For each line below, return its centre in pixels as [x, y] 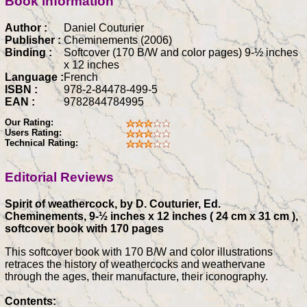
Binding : [28, 52]
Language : [34, 77]
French [81, 77]
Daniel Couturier [104, 27]
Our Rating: [29, 123]
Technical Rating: [41, 143]
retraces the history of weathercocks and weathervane [135, 265]
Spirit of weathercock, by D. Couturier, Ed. [113, 204]
